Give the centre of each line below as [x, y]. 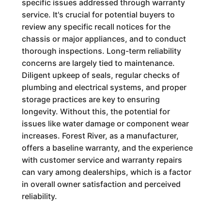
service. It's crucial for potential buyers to [98, 15]
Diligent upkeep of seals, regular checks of [101, 75]
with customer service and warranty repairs [102, 160]
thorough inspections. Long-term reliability [101, 51]
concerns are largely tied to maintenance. [98, 63]
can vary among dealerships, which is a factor [106, 172]
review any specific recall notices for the [96, 27]
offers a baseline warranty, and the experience [107, 148]
